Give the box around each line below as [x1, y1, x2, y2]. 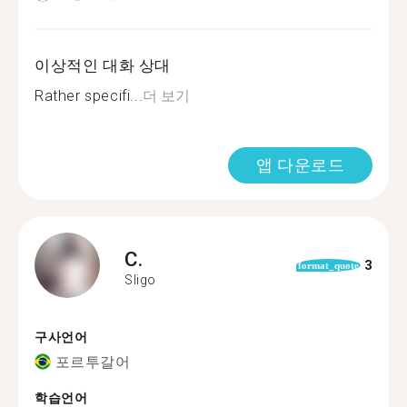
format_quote [297, 260, 359, 271]
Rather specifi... [35, 87, 144, 104]
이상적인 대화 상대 [35, 56, 171, 74]
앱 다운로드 [256, 155, 344, 174]
